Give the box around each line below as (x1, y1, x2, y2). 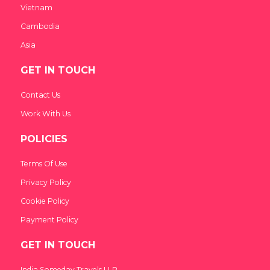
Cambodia (20, 21, 60, 31)
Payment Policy (20, 215, 78, 224)
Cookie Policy (20, 196, 69, 206)
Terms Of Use (20, 159, 67, 168)
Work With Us (20, 108, 71, 118)
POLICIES (20, 133, 67, 145)
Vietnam (20, 2, 52, 12)
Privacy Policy (20, 177, 71, 187)
